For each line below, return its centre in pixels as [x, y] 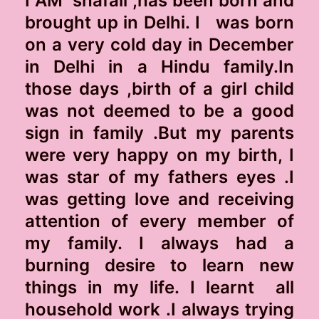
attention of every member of [159, 221]
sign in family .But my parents [159, 132]
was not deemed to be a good [159, 110]
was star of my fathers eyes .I [159, 177]
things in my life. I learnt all [159, 287]
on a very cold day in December [159, 44]
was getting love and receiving [159, 199]
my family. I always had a [159, 243]
